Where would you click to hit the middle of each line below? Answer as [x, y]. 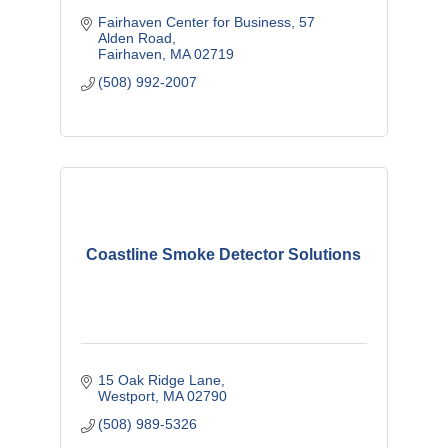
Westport [127, 396]
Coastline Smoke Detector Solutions [224, 255]
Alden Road [135, 38]
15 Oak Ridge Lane [160, 380]
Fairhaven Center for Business [195, 22]
